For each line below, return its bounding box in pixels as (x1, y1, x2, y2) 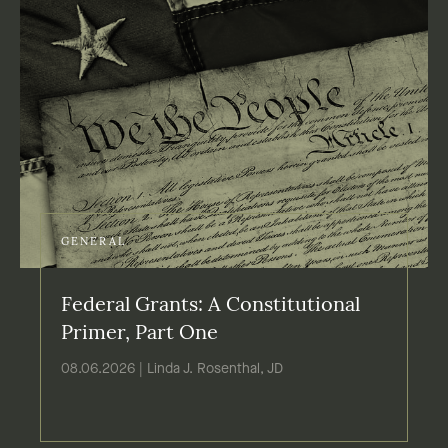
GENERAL (61, 236, 126, 248)
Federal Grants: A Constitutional (61, 295, 360, 316)
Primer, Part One (61, 323, 218, 344)
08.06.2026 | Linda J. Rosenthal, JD (61, 361, 283, 376)
